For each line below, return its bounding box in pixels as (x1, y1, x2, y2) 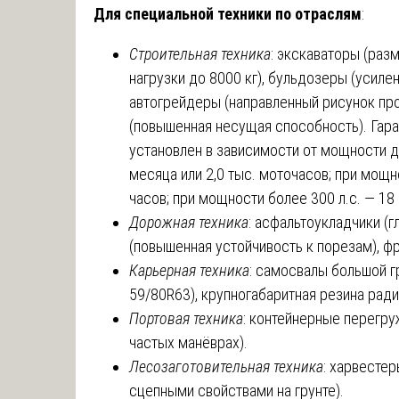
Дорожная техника (129, 212, 248, 232)
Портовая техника (129, 308, 243, 328)
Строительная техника (129, 44, 271, 63)
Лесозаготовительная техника (129, 356, 323, 376)
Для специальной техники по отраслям (94, 4, 362, 23)
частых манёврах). (129, 332, 248, 352)
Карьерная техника (129, 260, 249, 280)
